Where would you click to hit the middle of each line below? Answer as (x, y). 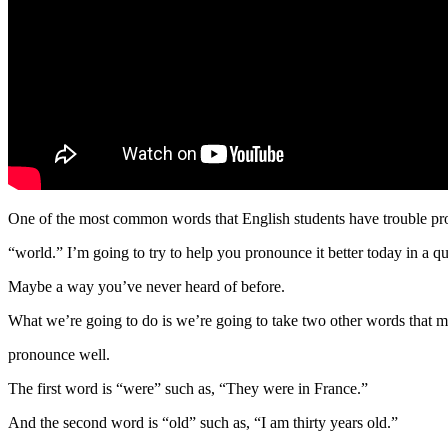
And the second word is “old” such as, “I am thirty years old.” (203, 422)
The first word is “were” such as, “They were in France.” (188, 388)
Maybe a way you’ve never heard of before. (146, 286)
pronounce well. (59, 354)
